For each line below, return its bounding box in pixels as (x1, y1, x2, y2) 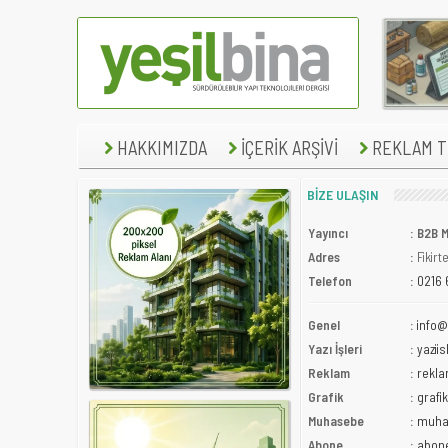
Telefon (308, 273, 352, 289)
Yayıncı (308, 225, 348, 241)
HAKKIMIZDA (117, 136, 207, 159)
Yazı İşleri (308, 341, 362, 357)
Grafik (308, 389, 344, 405)
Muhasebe (308, 413, 364, 429)
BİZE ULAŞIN (307, 186, 379, 203)
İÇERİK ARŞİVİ (241, 136, 338, 159)
